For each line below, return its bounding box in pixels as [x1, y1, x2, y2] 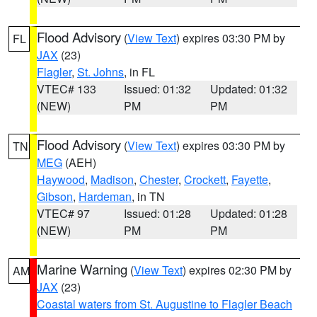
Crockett [184, 171, 226, 188]
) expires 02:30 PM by [183, 262, 292, 278]
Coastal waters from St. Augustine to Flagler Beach [37, 296, 292, 312]
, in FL [124, 64, 155, 80]
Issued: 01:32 [123, 81, 191, 97]
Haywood [37, 171, 85, 188]
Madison [91, 171, 134, 188]
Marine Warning [37, 260, 127, 278]
